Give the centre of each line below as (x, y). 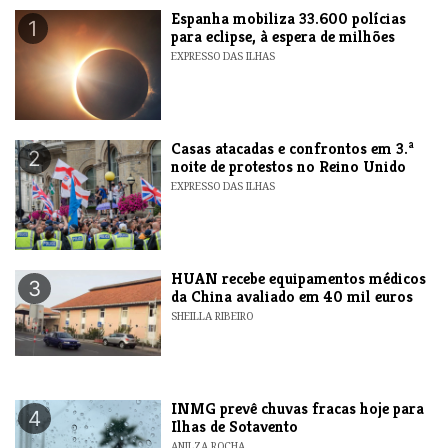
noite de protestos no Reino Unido (289, 166)
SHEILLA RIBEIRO (212, 315)
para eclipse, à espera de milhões (283, 36)
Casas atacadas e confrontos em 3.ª (293, 148)
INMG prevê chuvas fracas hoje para (298, 408)
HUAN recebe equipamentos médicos (299, 278)
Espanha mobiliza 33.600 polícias (289, 18)
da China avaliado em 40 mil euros (292, 296)
